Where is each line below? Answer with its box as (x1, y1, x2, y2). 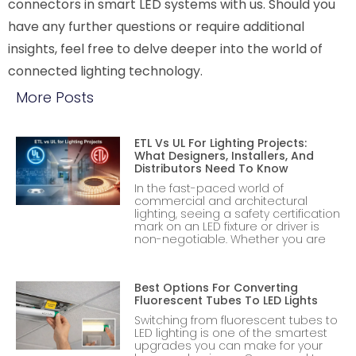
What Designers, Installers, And (133, 147, 314, 164)
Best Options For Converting (133, 279, 298, 296)
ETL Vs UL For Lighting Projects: (133, 134, 307, 151)
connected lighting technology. (8, 61, 203, 80)
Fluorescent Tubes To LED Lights (133, 292, 318, 308)
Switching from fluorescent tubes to (133, 311, 338, 328)
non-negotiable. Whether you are (133, 230, 326, 247)
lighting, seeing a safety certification (133, 205, 340, 222)
